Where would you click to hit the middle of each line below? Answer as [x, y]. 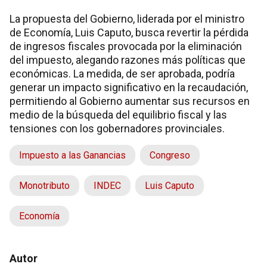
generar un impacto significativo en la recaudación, [129, 87]
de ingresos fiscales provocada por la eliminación [126, 46]
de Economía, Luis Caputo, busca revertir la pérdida [129, 32]
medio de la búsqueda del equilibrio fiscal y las [118, 114]
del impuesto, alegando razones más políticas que [128, 60]
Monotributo [44, 185]
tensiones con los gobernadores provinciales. [117, 128]
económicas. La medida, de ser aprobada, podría [122, 73]
